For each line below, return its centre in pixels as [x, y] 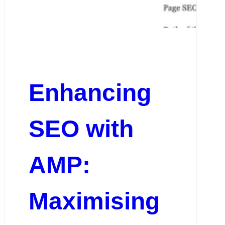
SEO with [81, 129]
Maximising [94, 201]
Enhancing [90, 92]
